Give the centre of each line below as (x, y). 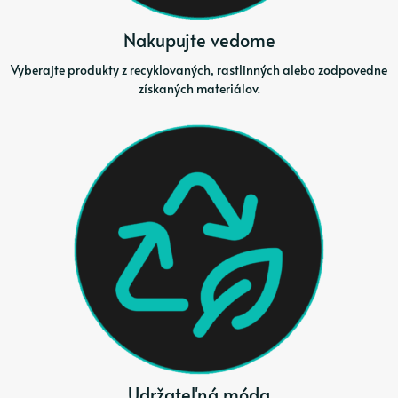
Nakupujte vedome (199, 40)
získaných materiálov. (199, 89)
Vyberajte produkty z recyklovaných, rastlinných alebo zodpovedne (199, 70)
